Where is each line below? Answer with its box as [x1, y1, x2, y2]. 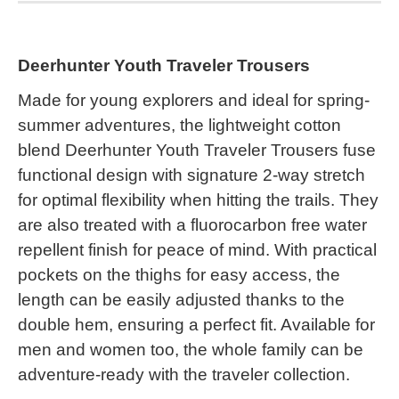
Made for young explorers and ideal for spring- [18, 90, 370, 110]
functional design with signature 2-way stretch [18, 165, 365, 184]
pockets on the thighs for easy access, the [18, 265, 340, 284]
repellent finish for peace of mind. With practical [18, 240, 377, 259]
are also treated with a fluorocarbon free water [18, 215, 367, 234]
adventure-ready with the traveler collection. [18, 364, 350, 384]
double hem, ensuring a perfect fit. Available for [18, 314, 375, 334]
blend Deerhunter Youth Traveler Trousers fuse [18, 140, 376, 159]
